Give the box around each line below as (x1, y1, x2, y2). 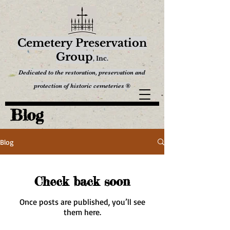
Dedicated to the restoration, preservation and (18, 69, 145, 76)
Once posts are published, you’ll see (19, 197, 145, 207)
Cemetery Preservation (17, 36, 147, 50)
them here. (63, 207, 101, 217)
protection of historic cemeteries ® (33, 82, 130, 89)
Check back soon (34, 174, 130, 189)
